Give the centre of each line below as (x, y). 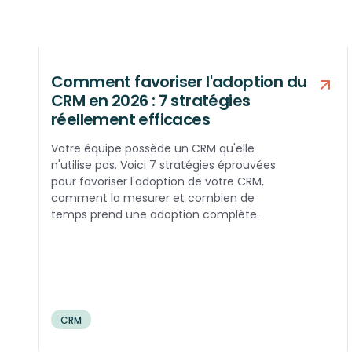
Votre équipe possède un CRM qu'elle (153, 148)
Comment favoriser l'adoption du (179, 81)
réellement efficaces (130, 119)
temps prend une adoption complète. (155, 214)
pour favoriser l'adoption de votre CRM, (158, 181)
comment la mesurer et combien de (153, 198)
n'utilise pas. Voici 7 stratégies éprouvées (163, 165)
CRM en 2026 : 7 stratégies (151, 100)
